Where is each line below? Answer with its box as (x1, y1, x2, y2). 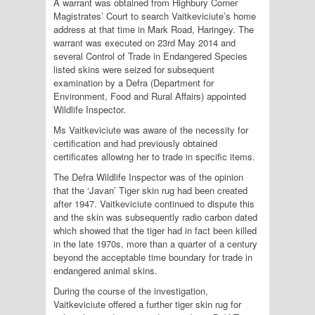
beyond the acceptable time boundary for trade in (53, 250, 252, 264)
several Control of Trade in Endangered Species (53, 49, 247, 63)
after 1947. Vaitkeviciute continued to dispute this (53, 197, 255, 210)
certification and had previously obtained (53, 136, 217, 150)
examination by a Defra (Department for (53, 76, 214, 89)
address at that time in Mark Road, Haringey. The (53, 22, 254, 36)
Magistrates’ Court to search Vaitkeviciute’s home (53, 9, 256, 22)
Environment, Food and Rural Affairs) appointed (53, 89, 246, 103)
